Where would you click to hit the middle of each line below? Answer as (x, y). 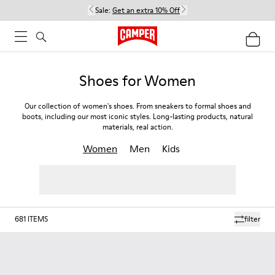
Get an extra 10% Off (146, 10)
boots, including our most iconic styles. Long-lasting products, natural (137, 116)
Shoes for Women (137, 81)
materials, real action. (137, 127)
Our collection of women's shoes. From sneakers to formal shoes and (137, 106)
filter (252, 219)
